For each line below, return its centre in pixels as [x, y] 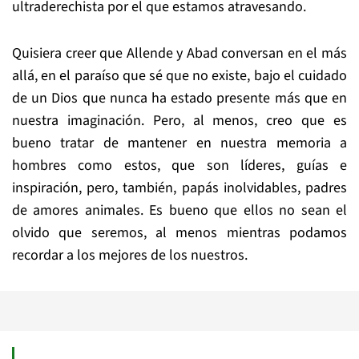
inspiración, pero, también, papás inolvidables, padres [179, 188]
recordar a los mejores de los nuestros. [130, 255]
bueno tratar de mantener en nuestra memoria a [179, 143]
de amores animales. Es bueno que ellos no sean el [179, 210]
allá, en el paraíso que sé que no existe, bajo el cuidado [179, 76]
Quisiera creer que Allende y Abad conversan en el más [179, 53]
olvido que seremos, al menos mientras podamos [179, 233]
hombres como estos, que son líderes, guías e [179, 165]
